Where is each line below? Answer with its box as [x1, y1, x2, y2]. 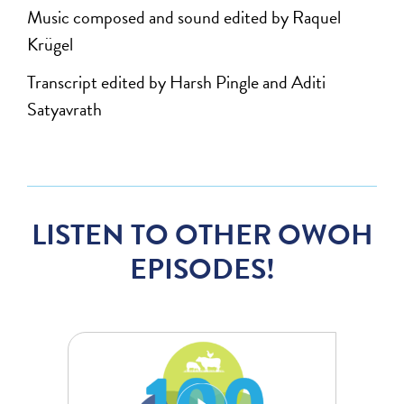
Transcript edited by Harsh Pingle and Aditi [27, 69, 326, 96]
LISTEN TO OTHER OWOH [31, 214, 373, 257]
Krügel [27, 31, 74, 59]
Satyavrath [27, 96, 103, 124]
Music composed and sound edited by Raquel [27, 4, 342, 32]
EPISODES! [129, 248, 275, 291]
